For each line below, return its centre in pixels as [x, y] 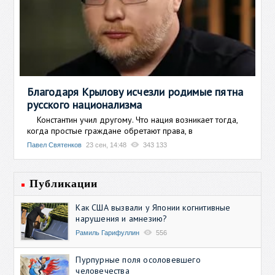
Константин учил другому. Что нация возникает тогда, [133, 119]
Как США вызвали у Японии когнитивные [153, 207]
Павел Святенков [55, 145]
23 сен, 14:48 [107, 145]
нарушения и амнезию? [122, 218]
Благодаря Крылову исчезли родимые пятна [135, 91]
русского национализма [85, 104]
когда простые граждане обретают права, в [110, 130]
